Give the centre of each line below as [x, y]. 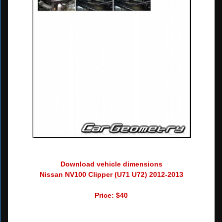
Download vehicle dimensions [111, 164]
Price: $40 [111, 195]
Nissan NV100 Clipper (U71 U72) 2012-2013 [111, 174]
